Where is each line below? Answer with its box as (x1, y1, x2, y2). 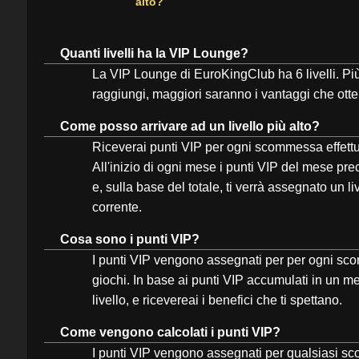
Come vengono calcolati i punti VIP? (60, 325, 280, 339)
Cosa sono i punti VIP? (60, 232, 200, 246)
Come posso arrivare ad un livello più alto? (60, 119, 320, 133)
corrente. (92, 200, 142, 214)
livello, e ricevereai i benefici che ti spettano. (92, 293, 342, 307)
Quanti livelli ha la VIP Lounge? (60, 46, 248, 60)
